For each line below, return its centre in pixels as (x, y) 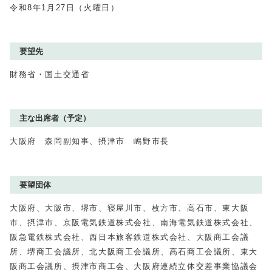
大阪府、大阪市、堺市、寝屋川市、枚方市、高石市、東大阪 (130, 208)
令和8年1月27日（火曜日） (65, 8)
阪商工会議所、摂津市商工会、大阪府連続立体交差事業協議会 (134, 266)
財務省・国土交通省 (50, 74)
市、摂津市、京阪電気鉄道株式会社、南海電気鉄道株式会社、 (134, 223)
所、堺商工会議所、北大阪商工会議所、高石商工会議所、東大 (134, 252)
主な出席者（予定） (55, 118)
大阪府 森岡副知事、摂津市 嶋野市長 (90, 141)
